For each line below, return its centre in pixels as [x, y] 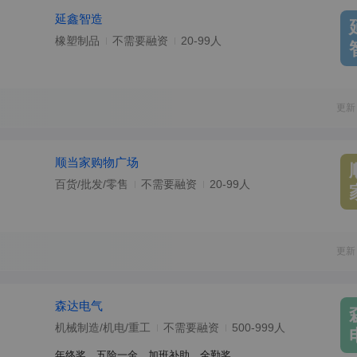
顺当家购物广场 [97, 162]
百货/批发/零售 [92, 184]
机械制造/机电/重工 [103, 328]
